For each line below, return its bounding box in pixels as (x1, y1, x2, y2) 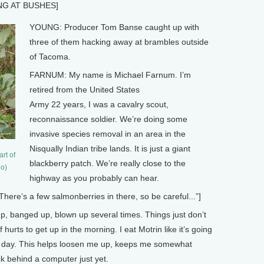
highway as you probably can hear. (29, 173, 159, 183)
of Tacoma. (29, 52, 71, 62)
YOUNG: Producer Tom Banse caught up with (29, 22, 199, 32)
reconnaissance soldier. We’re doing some (29, 114, 187, 124)
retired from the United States (29, 85, 140, 95)
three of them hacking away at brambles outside (29, 37, 209, 47)
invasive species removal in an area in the (29, 129, 186, 139)
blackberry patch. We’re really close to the (29, 159, 186, 169)
